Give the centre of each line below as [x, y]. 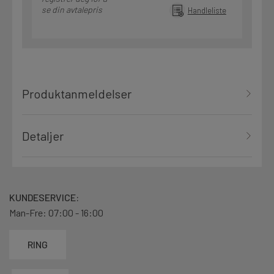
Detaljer [43, 136]
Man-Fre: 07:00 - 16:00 [56, 213]
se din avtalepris [72, 10]
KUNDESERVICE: [44, 198]
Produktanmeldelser [77, 94]
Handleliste [207, 10]
